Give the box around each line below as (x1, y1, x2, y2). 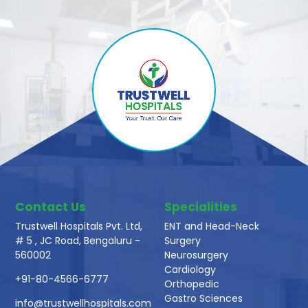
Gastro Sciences (164, 291, 243, 306)
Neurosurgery (164, 248, 228, 263)
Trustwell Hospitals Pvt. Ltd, (15, 219, 143, 234)
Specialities (164, 199, 237, 216)
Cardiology (164, 263, 216, 277)
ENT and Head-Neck (164, 219, 259, 234)
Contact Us (15, 199, 87, 216)
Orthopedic (164, 277, 219, 291)
